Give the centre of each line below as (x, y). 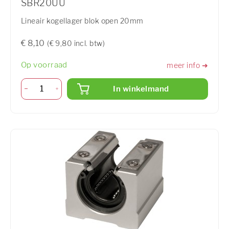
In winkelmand (141, 89)
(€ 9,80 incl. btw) (76, 43)
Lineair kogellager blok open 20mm (82, 21)
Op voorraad (44, 65)
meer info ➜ (187, 65)
